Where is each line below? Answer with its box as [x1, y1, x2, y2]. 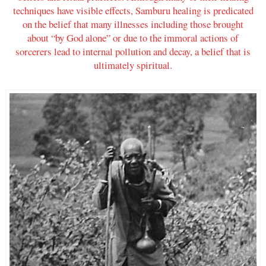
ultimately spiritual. [94, 58, 172, 72]
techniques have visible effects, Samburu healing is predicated [12, 3, 254, 17]
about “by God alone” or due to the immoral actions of [27, 30, 239, 45]
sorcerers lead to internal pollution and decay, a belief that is [15, 44, 251, 58]
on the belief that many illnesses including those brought [23, 17, 243, 31]
